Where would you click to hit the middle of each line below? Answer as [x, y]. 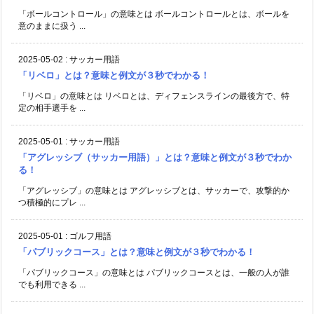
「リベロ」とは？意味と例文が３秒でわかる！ [114, 75]
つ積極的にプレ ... [52, 202]
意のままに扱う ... [52, 26]
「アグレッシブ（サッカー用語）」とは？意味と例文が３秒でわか [155, 157]
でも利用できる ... [52, 284]
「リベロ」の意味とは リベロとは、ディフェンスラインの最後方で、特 [154, 96]
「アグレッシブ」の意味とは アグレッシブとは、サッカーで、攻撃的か [154, 190]
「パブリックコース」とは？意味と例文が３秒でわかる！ [137, 252]
